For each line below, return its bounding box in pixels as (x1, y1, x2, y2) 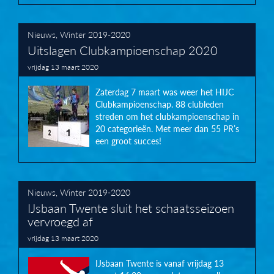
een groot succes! (95, 135, 161, 147)
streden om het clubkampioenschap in (95, 110, 239, 123)
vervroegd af (28, 212, 93, 230)
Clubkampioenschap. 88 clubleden (95, 98, 224, 111)
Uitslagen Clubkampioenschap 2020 (28, 41, 218, 59)
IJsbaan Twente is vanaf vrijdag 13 (95, 257, 224, 270)
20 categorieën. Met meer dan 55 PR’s (95, 122, 239, 135)
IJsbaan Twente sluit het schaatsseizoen (28, 199, 234, 217)
